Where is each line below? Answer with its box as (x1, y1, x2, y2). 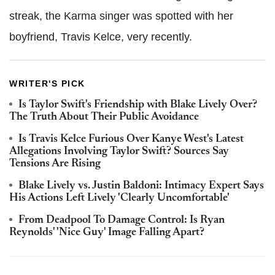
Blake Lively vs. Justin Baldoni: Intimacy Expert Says (18, 180, 264, 192)
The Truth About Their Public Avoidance (9, 111, 199, 123)
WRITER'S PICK (9, 78, 85, 88)
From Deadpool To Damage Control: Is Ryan (18, 214, 225, 226)
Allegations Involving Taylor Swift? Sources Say (9, 145, 229, 157)
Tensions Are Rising (9, 158, 101, 169)
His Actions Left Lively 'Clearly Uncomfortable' (9, 192, 230, 204)
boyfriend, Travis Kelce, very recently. (9, 30, 192, 43)
